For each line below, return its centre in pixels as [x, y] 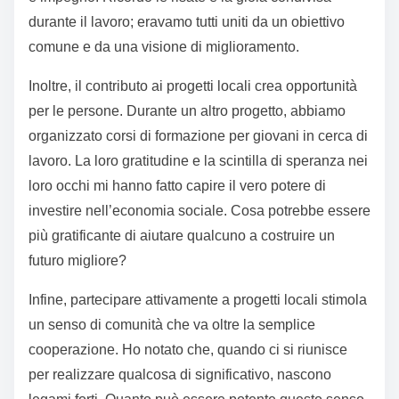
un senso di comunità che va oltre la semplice [172, 325]
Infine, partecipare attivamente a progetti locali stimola [198, 300]
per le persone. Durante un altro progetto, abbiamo [187, 111]
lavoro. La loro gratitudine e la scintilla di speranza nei [198, 161]
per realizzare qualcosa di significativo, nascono [180, 375]
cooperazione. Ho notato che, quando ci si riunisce [188, 350]
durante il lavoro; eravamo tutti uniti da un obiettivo [187, 22]
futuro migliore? [77, 261]
